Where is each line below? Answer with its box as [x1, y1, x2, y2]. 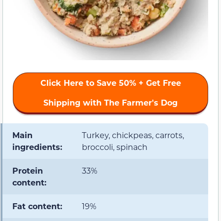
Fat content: [12, 201, 62, 212]
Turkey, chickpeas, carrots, [82, 130, 184, 141]
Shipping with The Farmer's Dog [43, 97, 178, 108]
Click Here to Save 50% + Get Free [40, 77, 181, 88]
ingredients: [12, 142, 62, 152]
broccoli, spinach [82, 142, 147, 152]
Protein [12, 165, 43, 176]
